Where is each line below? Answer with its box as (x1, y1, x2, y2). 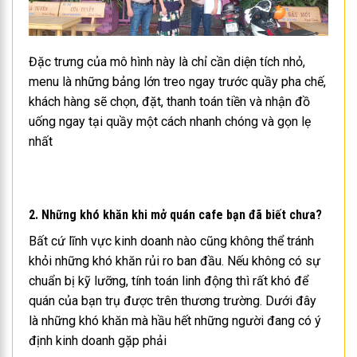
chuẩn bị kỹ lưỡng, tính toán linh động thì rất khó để (29, 273, 308, 288)
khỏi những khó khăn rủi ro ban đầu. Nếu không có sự (29, 253, 320, 269)
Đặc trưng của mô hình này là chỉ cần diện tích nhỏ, (29, 54, 305, 70)
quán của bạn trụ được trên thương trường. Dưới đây (29, 292, 316, 308)
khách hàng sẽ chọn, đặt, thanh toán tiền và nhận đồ (29, 94, 310, 110)
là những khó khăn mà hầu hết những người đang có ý (29, 312, 321, 328)
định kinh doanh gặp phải (29, 332, 167, 348)
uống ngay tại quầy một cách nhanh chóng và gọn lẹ (29, 114, 311, 130)
